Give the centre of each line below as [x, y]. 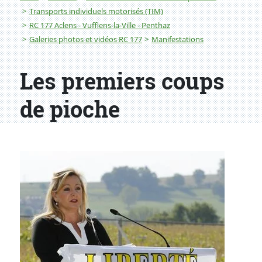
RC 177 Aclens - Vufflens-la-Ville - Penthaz [100, 25]
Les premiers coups [122, 81]
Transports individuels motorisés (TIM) [96, 11]
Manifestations [177, 39]
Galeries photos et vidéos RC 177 [86, 39]
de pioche [70, 109]
